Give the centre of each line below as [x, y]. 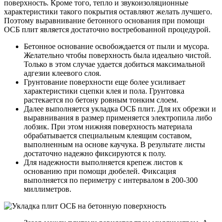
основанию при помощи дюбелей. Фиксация [100, 171]
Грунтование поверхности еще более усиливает [105, 82]
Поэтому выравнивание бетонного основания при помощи [104, 21]
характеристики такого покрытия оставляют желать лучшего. [108, 12]
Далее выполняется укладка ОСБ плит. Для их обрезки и [120, 109]
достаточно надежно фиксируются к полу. [95, 154]
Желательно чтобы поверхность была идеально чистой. [117, 55]
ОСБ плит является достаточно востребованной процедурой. [107, 30]
